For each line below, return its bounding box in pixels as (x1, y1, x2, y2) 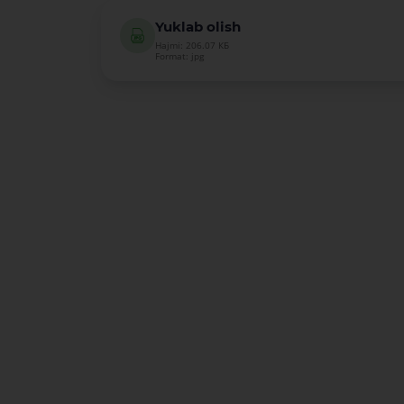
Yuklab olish (155, 17, 242, 35)
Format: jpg (155, 50, 205, 63)
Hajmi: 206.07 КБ (155, 40, 230, 52)
